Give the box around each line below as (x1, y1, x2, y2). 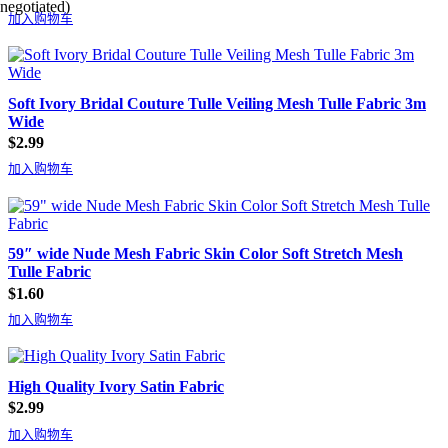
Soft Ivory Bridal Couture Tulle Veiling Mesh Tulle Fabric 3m (8, 94, 426, 112)
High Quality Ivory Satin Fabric (8, 377, 224, 395)
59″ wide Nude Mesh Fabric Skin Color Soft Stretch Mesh (8, 245, 403, 263)
